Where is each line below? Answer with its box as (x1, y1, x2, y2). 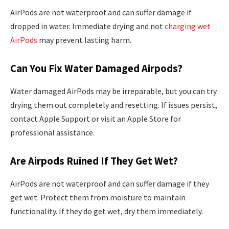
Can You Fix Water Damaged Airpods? (10, 62, 182, 76)
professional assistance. (10, 127, 95, 138)
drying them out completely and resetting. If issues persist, (10, 99, 217, 110)
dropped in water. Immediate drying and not (10, 20, 165, 31)
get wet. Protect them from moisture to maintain (10, 192, 186, 202)
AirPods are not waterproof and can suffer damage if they (10, 178, 209, 189)
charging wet (165, 20, 211, 31)
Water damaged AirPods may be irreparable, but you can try (10, 85, 217, 96)
